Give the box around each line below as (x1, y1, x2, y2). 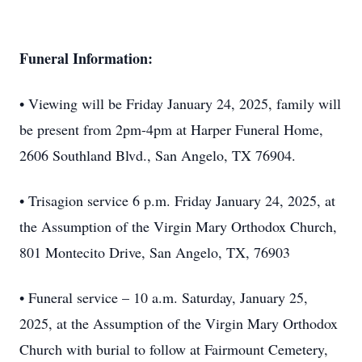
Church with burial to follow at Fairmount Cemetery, (19, 339, 328, 359)
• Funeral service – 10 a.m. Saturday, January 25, (19, 288, 308, 307)
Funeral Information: (19, 48, 153, 69)
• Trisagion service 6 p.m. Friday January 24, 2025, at (19, 191, 335, 210)
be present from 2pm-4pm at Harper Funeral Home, (19, 120, 323, 139)
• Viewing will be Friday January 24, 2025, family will (19, 94, 341, 113)
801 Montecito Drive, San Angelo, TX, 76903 (19, 242, 290, 262)
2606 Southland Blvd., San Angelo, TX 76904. (19, 145, 296, 165)
